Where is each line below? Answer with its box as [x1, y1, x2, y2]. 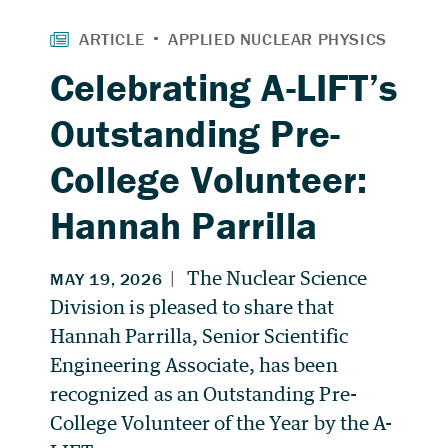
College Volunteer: [50, 154, 368, 203]
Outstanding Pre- [50, 108, 341, 157]
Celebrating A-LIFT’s [50, 62, 398, 111]
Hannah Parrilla [50, 200, 317, 249]
